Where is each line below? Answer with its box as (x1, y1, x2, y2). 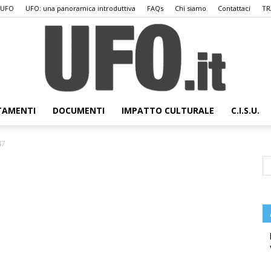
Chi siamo (175, 4, 206, 13)
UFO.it (135, 125, 160, 135)
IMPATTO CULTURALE (122, 105, 214, 116)
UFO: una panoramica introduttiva (25, 4, 135, 13)
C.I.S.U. (231, 105, 260, 116)
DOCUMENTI (53, 105, 105, 116)
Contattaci (218, 4, 250, 13)
